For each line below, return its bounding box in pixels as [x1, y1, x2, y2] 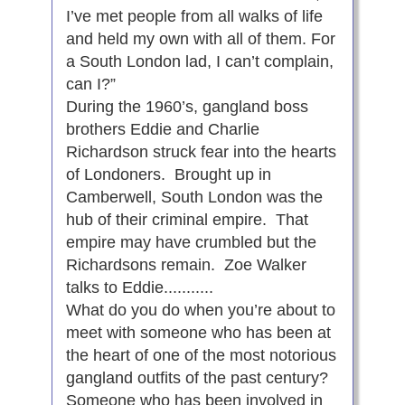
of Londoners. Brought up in [65, 165, 271, 184]
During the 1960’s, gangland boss [65, 98, 308, 117]
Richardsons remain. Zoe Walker [65, 256, 306, 275]
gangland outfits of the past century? [65, 369, 328, 388]
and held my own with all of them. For [65, 30, 335, 49]
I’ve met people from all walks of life [65, 7, 323, 26]
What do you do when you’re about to [65, 301, 335, 320]
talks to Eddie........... [65, 278, 213, 297]
